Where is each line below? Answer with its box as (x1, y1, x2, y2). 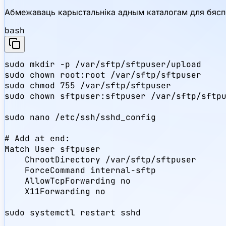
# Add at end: (5, 133, 70, 144)
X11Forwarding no (5, 186, 105, 197)
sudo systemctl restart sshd (5, 207, 141, 218)
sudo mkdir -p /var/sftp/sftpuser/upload (5, 59, 201, 70)
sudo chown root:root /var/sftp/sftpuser (5, 69, 201, 80)
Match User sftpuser (5, 143, 100, 154)
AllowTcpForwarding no (5, 175, 131, 186)
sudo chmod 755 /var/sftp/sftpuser (5, 80, 171, 91)
